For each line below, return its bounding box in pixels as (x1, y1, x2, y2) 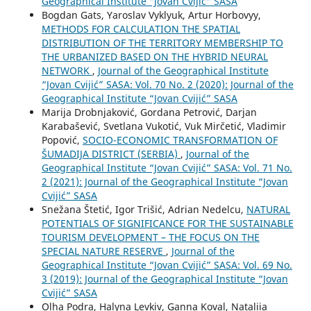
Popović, (41, 133, 83, 147)
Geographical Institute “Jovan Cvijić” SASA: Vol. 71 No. (41, 161, 292, 175)
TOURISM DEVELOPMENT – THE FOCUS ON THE (41, 230, 260, 244)
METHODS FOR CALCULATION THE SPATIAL (41, 22, 240, 36)
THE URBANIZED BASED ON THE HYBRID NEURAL (41, 50, 268, 64)
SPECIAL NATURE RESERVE (41, 244, 166, 258)
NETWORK (41, 64, 92, 78)
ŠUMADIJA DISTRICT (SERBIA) (41, 147, 180, 161)
